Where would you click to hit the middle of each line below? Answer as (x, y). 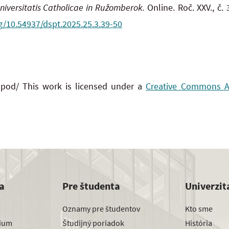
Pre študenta (91, 186)
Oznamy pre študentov (101, 208)
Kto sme (199, 208)
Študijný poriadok (93, 223)
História (199, 223)
